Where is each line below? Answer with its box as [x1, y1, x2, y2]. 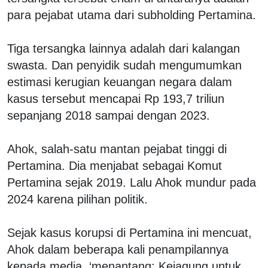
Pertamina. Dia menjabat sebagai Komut [7, 159, 222, 172]
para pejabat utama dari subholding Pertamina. [7, 8, 256, 22]
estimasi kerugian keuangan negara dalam [7, 75, 232, 89]
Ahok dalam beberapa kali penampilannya [7, 242, 229, 256]
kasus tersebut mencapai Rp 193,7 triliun [7, 92, 224, 105]
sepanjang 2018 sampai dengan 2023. [7, 108, 210, 122]
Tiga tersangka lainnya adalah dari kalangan [7, 41, 240, 55]
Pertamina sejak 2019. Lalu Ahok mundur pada [7, 175, 256, 189]
